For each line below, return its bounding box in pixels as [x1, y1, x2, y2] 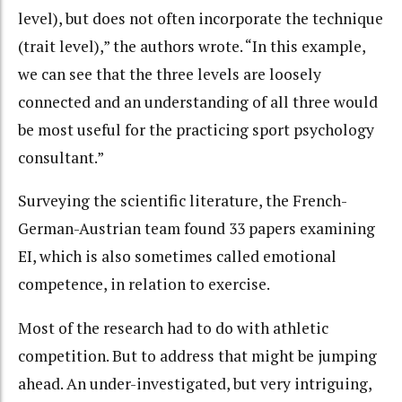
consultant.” [18, 146, 104, 168]
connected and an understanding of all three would [18, 91, 378, 112]
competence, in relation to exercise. [18, 274, 270, 295]
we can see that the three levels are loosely [18, 63, 321, 84]
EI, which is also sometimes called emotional [18, 246, 336, 267]
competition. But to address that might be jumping [18, 345, 377, 366]
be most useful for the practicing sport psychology [18, 118, 374, 140]
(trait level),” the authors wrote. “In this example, [18, 35, 365, 57]
